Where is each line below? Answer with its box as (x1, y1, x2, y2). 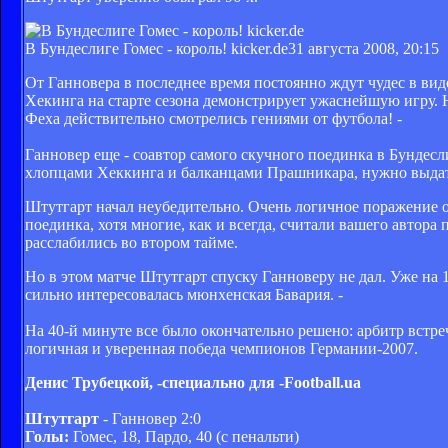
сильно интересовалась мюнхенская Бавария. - (25, 285, 343, 303)
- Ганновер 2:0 (99, 409, 201, 427)
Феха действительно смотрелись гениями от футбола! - (25, 109, 402, 127)
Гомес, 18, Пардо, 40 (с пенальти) (69, 427, 299, 445)
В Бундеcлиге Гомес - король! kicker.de (25, 39, 288, 57)
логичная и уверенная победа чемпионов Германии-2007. (25, 339, 418, 357)
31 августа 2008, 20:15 (288, 39, 439, 57)
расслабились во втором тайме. (25, 233, 238, 251)
